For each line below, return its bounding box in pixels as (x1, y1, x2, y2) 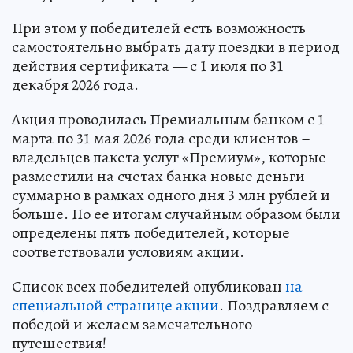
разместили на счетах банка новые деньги (12, 165, 305, 187)
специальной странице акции (12, 294, 219, 316)
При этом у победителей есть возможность (12, 17, 306, 39)
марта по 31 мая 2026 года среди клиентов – (12, 127, 310, 149)
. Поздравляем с (219, 294, 329, 316)
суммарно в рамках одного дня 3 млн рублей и (12, 184, 330, 206)
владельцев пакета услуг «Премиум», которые (12, 146, 326, 168)
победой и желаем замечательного (12, 313, 252, 335)
